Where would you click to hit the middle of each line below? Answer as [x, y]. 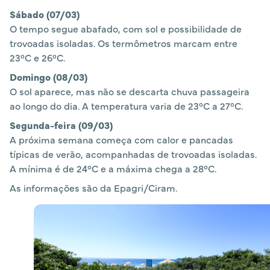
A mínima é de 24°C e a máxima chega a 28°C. [113, 168]
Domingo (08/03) [49, 77]
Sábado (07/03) [45, 14]
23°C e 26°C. [37, 58]
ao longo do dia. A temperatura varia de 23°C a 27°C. [126, 106]
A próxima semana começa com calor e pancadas [121, 140]
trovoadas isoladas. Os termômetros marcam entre [124, 43]
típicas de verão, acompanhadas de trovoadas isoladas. [133, 154]
